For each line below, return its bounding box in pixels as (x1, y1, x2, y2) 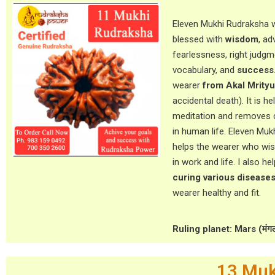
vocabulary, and (172, 64, 237, 76)
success (237, 64, 274, 76)
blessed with (172, 34, 225, 45)
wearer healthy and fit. (172, 187, 261, 199)
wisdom (225, 34, 258, 45)
